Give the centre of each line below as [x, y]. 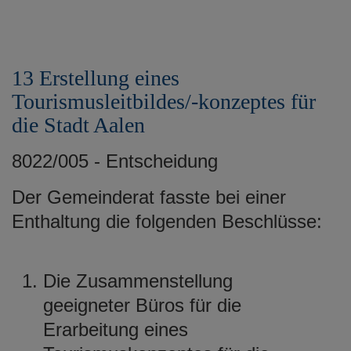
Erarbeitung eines [116, 329]
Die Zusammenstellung [138, 280]
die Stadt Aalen [78, 125]
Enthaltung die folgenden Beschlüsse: [167, 221]
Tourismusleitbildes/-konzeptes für [164, 101]
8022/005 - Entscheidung [115, 161]
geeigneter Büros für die [142, 305]
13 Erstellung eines [96, 78]
